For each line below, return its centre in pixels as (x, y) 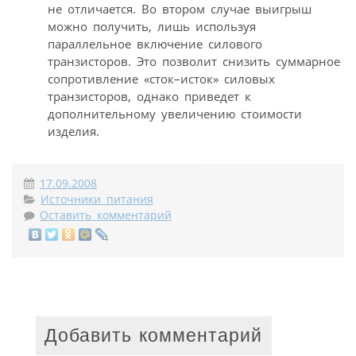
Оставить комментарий (106, 216)
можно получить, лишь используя (152, 27)
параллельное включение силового (155, 44)
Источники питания (97, 200)
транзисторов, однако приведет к (149, 97)
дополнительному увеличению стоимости (175, 114)
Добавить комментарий (154, 335)
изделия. (74, 132)
